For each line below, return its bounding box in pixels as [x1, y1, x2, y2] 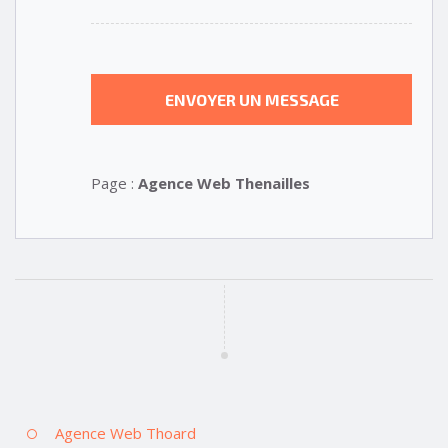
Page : [91, 173, 138, 194]
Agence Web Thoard [55, 422, 196, 443]
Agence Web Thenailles [138, 173, 310, 194]
